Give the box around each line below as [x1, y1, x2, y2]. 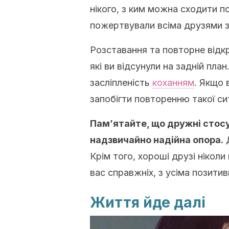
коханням [152, 77, 194, 88]
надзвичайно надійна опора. [90, 134, 223, 145]
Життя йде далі [90, 194, 205, 211]
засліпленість [90, 77, 152, 88]
